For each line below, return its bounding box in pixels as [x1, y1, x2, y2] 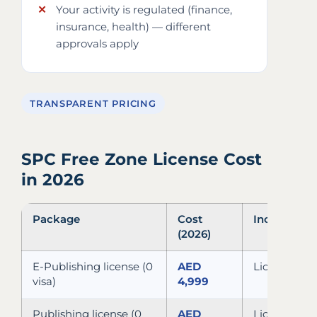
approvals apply [56, 37, 139, 50]
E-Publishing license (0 [33, 260, 153, 273]
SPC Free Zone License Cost [21, 149, 262, 169]
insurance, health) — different [56, 20, 211, 33]
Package [33, 212, 80, 226]
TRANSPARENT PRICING [30, 97, 156, 109]
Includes [253, 212, 299, 226]
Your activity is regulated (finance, [56, 3, 232, 16]
